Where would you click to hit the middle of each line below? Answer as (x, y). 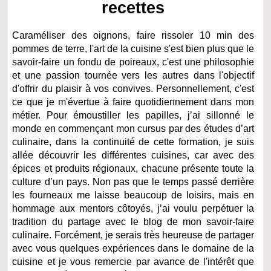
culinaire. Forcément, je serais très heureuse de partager (133, 235)
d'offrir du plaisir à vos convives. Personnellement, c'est (133, 88)
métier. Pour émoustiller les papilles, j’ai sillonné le (133, 115)
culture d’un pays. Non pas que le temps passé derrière (133, 181)
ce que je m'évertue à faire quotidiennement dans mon (133, 102)
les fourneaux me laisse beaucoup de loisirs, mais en (133, 195)
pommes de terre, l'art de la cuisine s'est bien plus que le (133, 48)
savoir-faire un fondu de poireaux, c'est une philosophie (133, 62)
